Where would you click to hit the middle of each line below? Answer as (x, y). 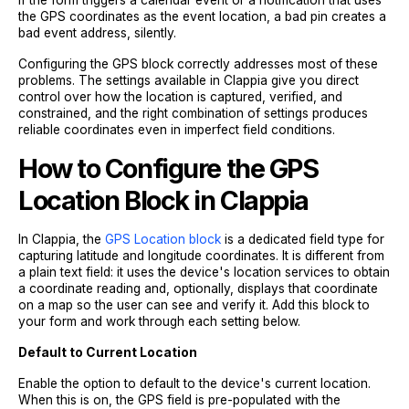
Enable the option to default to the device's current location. (194, 383)
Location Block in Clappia (163, 200)
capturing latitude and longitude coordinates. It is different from (201, 256)
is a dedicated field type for (303, 239)
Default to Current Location (108, 352)
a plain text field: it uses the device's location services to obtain (204, 272)
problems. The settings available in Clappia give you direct (189, 80)
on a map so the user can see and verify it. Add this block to (194, 305)
